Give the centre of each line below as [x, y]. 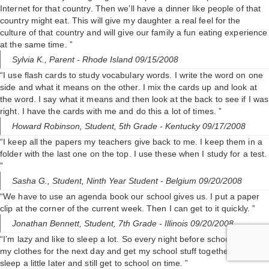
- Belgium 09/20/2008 [201, 181]
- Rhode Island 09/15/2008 [128, 60]
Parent [63, 60]
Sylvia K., [31, 60]
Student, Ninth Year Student [106, 181]
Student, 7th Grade [122, 224]
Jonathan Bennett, [48, 224]
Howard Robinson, [48, 126]
